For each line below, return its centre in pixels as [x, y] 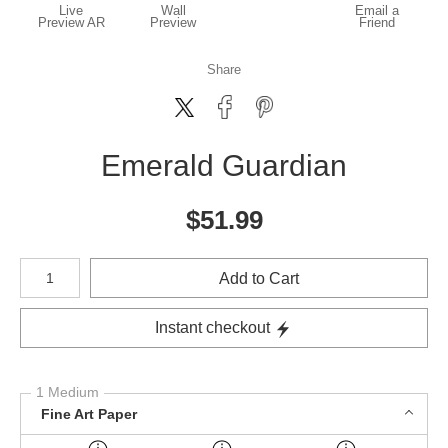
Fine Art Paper [89, 413]
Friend [377, 22]
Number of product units [84, 263]
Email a [377, 10]
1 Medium [67, 392]
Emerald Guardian [224, 165]
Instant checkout [212, 327]
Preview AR [71, 22]
